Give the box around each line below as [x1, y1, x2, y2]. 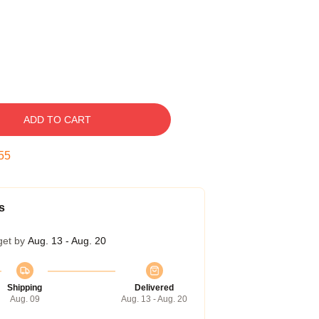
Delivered [135, 283, 174, 293]
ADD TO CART [23, 114, 91, 125]
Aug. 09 [9, 294, 40, 304]
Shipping [7, 283, 42, 293]
